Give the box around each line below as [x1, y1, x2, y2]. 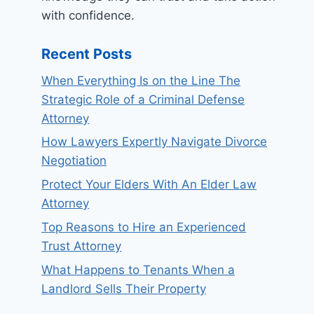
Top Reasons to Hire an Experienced [41, 219, 247, 234]
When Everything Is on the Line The [41, 73, 241, 88]
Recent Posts [41, 45, 132, 62]
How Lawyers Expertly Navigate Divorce [41, 135, 268, 149]
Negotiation [41, 153, 107, 168]
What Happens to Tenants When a [41, 262, 235, 277]
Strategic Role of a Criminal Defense [41, 92, 245, 107]
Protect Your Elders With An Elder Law [41, 177, 257, 192]
